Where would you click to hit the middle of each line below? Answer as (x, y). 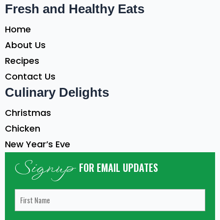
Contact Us (30, 76)
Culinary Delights (57, 92)
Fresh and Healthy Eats (75, 9)
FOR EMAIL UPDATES (119, 167)
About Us (25, 45)
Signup (47, 168)
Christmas (28, 112)
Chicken (23, 128)
